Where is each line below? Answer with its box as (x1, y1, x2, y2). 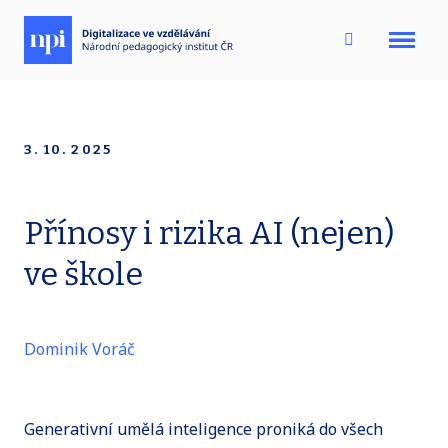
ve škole (24, 255, 143, 293)
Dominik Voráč (24, 337, 135, 360)
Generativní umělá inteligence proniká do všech (24, 418, 383, 441)
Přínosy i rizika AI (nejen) (24, 214, 394, 252)
